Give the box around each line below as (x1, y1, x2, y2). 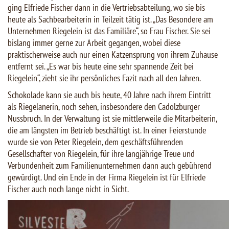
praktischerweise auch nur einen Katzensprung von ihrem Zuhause (8, 49, 218, 61)
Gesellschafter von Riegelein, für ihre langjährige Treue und (8, 148, 195, 160)
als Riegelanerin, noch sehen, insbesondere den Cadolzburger (8, 101, 200, 113)
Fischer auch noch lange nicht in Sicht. (8, 183, 129, 195)
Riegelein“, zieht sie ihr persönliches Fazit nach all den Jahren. (8, 72, 201, 84)
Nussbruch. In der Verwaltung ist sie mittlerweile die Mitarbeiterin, (8, 112, 217, 125)
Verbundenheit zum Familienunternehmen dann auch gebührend (8, 159, 212, 172)
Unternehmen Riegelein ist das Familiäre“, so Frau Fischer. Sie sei (8, 25, 211, 37)
